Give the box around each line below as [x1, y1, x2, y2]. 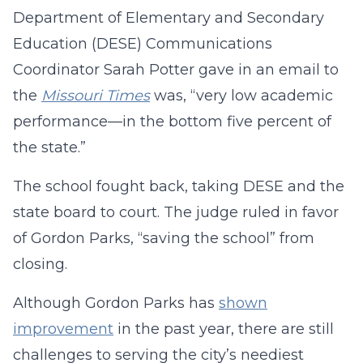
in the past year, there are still [113, 320, 334, 338]
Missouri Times [41, 87, 150, 105]
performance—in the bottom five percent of [13, 113, 331, 130]
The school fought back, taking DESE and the [13, 177, 344, 195]
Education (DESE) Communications [13, 35, 272, 53]
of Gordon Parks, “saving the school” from [13, 229, 314, 247]
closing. [13, 255, 67, 273]
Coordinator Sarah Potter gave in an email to [13, 61, 339, 79]
